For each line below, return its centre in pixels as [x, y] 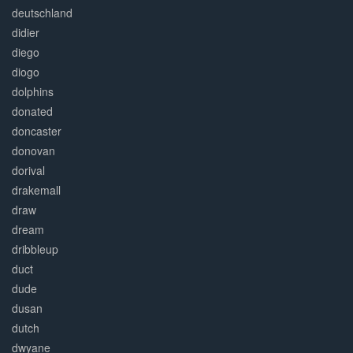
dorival [28, 171]
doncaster [37, 131]
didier [26, 33]
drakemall [36, 190]
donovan [33, 151]
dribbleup [35, 249]
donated [32, 111]
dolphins [33, 92]
